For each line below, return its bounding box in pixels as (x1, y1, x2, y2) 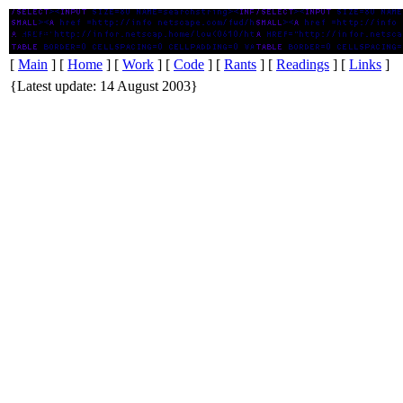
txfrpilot (10, 23, 55, 39)
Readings (276, 57, 329, 72)
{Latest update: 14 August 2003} (10, 78, 198, 94)
